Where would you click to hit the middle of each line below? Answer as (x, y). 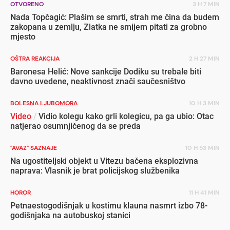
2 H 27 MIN (204, 58)
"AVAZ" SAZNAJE (34, 148)
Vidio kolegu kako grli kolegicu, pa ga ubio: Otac (125, 116)
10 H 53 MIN (203, 148)
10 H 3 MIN (204, 103)
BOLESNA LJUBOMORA (44, 103)
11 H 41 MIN (204, 192)
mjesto (23, 36)
